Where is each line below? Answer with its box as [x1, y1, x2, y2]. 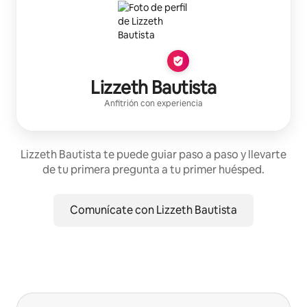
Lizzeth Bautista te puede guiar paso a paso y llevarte [21, 147, 286, 162]
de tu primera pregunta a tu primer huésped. [42, 162, 265, 177]
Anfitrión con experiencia [104, 98, 203, 110]
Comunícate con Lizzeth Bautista [70, 203, 237, 218]
